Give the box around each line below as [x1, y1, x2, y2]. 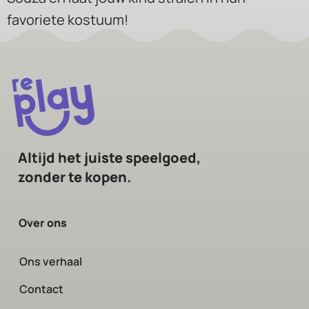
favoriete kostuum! [7, 10, 128, 30]
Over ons [19, 215, 67, 231]
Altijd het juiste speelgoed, [18, 148, 201, 168]
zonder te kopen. [18, 168, 131, 187]
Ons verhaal [19, 254, 82, 270]
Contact [19, 281, 63, 297]
